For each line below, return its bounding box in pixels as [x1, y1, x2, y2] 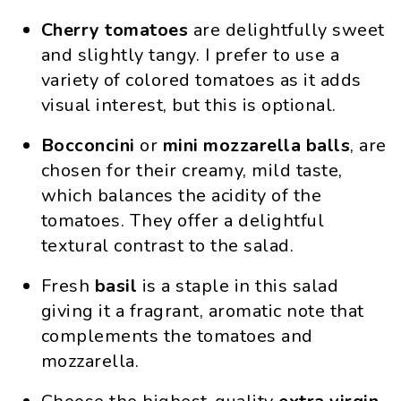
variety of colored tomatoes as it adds [40, 68, 362, 92]
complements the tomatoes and [40, 324, 313, 348]
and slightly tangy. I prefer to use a [40, 43, 340, 67]
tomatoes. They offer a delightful [40, 209, 325, 233]
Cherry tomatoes [40, 18, 189, 42]
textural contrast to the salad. [40, 234, 294, 258]
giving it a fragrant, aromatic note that [40, 299, 364, 323]
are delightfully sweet [188, 18, 385, 42]
